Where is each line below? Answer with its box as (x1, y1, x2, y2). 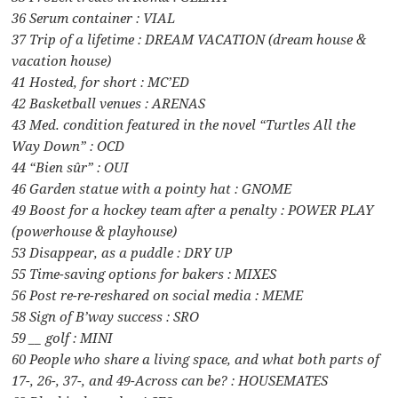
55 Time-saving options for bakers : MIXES (12, 264, 277, 283)
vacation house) (12, 51, 112, 69)
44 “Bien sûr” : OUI (12, 157, 130, 176)
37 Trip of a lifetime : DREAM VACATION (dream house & (12, 29, 367, 48)
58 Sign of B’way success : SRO (12, 306, 200, 325)
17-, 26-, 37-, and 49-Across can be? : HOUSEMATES (12, 370, 329, 389)
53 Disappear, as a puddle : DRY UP (12, 243, 233, 261)
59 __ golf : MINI (12, 328, 114, 346)
